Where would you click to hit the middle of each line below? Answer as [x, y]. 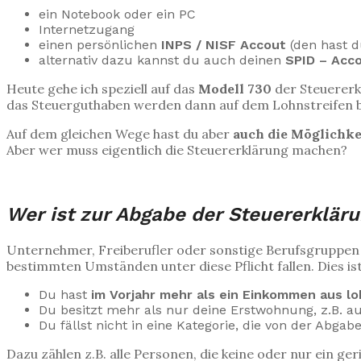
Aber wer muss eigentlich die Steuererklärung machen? [177, 150]
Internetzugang [87, 30]
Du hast [65, 295]
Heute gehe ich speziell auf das [102, 89]
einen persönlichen [100, 45]
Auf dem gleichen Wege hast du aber [120, 134]
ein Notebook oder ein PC [117, 15]
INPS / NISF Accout [224, 45]
